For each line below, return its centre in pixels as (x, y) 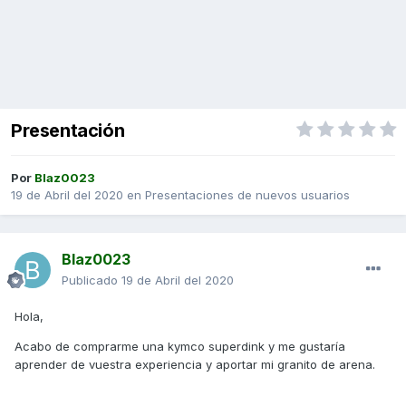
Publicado (92, 280)
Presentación (68, 131)
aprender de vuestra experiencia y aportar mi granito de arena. (195, 365)
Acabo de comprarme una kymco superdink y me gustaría (180, 347)
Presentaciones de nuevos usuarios (247, 195)
